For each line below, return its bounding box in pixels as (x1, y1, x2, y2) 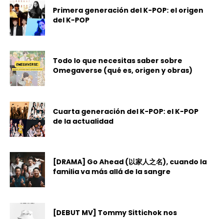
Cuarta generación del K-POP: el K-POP (53, 106, 199, 116)
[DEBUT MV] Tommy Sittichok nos (53, 207, 177, 218)
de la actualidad (53, 116, 114, 126)
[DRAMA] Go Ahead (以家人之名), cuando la (53, 157, 207, 167)
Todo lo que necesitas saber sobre (53, 56, 183, 66)
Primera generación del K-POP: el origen (53, 5, 204, 16)
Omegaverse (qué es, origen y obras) (53, 66, 193, 76)
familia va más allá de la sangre (53, 167, 171, 177)
